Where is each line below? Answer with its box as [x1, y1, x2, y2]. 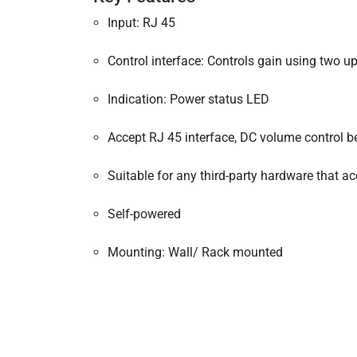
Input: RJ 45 [108, 15, 175, 30]
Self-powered [108, 206, 181, 222]
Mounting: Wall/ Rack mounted [108, 245, 283, 260]
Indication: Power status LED [108, 92, 273, 107]
